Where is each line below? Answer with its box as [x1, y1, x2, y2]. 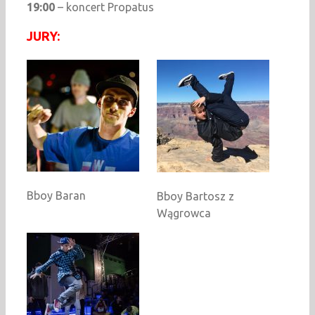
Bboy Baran [27, 188, 86, 202]
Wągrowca [157, 206, 211, 219]
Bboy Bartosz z [157, 189, 234, 202]
